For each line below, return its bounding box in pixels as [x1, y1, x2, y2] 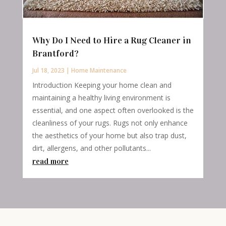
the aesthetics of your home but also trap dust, [32, 130, 187, 140]
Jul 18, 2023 [32, 66, 65, 75]
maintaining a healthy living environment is [32, 92, 171, 102]
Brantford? [32, 47, 79, 59]
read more [32, 156, 69, 166]
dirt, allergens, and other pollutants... [32, 143, 151, 153]
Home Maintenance [71, 66, 127, 75]
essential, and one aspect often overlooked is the [32, 105, 194, 115]
